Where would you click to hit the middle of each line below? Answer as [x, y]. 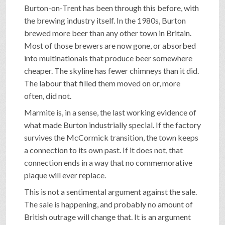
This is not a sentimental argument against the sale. [110, 191]
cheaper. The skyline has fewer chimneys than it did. [111, 70]
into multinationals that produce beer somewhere [108, 58]
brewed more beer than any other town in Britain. [108, 33]
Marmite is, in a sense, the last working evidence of [110, 112]
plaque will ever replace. [65, 175]
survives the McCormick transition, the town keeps [111, 137]
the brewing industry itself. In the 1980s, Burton [105, 20]
